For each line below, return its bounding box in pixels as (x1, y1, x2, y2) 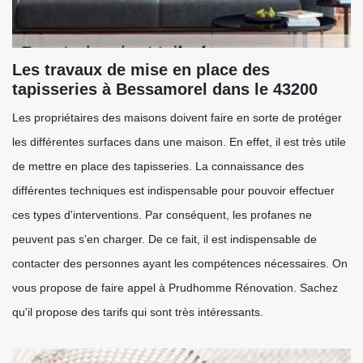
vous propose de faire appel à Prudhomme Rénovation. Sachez (12, 281, 338, 294)
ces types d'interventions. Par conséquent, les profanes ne (12, 208, 312, 221)
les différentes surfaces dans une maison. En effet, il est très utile (12, 135, 346, 148)
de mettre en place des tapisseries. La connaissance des (12, 160, 304, 173)
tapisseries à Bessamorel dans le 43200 (12, 80, 318, 98)
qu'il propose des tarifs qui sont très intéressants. (12, 305, 263, 318)
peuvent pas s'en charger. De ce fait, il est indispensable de (12, 233, 317, 246)
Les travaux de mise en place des (12, 61, 270, 79)
